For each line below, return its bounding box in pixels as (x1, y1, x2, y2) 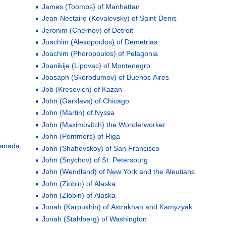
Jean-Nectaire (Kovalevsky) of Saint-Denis (41, 14, 177, 23)
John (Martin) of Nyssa (41, 108, 115, 117)
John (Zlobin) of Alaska (41, 191, 116, 200)
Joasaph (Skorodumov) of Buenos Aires (41, 73, 169, 82)
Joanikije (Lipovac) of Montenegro (41, 61, 150, 70)
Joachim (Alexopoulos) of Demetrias (41, 38, 157, 46)
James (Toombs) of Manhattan (41, 2, 140, 11)
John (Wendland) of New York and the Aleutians (41, 167, 195, 176)
